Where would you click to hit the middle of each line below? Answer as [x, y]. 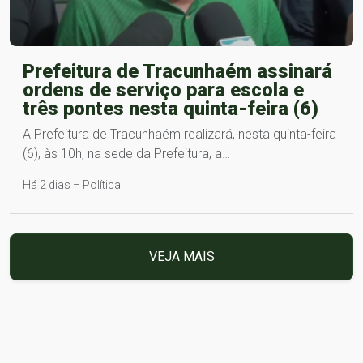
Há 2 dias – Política [72, 184]
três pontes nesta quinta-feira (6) [171, 108]
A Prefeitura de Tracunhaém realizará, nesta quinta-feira [179, 134]
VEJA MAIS [181, 256]
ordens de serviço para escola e [163, 90]
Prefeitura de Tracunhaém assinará [177, 71]
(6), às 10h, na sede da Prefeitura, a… [126, 153]
